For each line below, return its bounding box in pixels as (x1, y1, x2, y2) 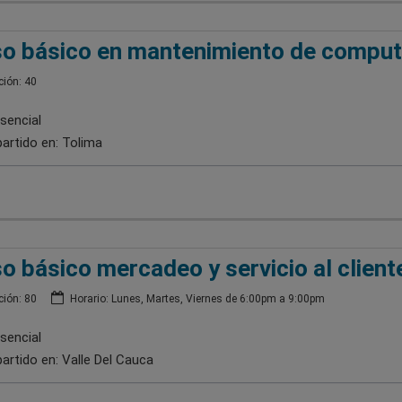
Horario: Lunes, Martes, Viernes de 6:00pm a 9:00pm (66, 292, 325, 305)
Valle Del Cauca (61, 351, 153, 368)
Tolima (61, 134, 102, 151)
